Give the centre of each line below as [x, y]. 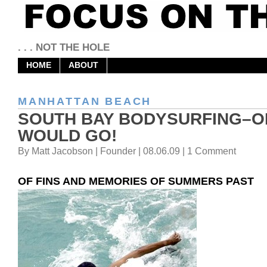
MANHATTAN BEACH [85, 102]
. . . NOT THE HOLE [64, 47]
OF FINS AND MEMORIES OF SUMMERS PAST [136, 181]
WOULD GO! [67, 136]
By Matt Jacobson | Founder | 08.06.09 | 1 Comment [127, 151]
